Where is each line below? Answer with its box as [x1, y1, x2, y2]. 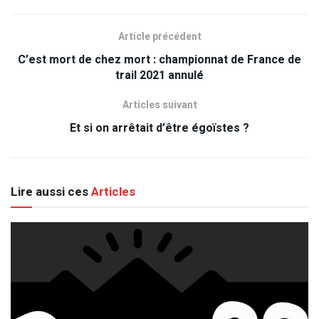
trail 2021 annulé [115, 67, 204, 85]
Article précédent [117, 29, 202, 45]
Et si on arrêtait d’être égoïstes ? [70, 120, 249, 137]
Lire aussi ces [11, 183, 88, 202]
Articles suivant [122, 98, 197, 113]
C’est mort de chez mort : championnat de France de [18, 51, 301, 69]
